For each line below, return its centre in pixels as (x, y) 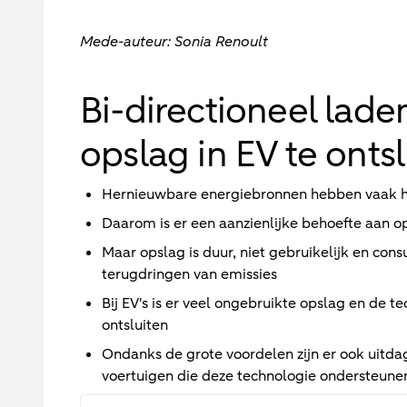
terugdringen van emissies (189, 274)
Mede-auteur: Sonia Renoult (174, 41)
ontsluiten (135, 325)
